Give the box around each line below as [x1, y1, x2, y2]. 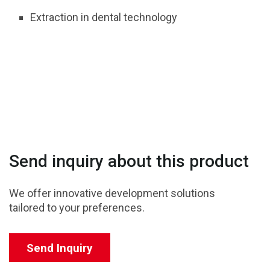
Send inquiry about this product [9, 151, 249, 171]
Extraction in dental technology [30, 11, 177, 24]
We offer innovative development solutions [9, 187, 215, 199]
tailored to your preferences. [9, 201, 145, 214]
